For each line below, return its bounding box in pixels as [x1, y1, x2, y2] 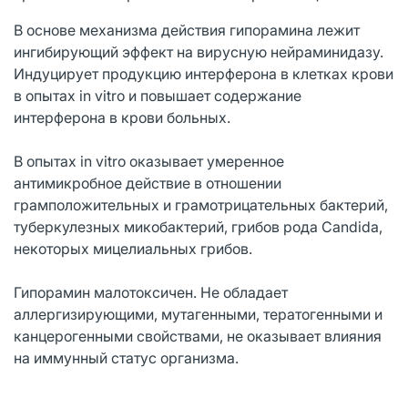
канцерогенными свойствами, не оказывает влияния [14, 326, 382, 345]
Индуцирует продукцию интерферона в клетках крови [14, 64, 393, 83]
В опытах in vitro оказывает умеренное [14, 151, 284, 170]
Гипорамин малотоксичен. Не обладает [14, 282, 288, 301]
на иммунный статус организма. [14, 348, 239, 367]
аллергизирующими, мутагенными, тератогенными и [14, 304, 382, 323]
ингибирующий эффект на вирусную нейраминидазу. [14, 42, 383, 61]
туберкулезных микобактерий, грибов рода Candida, [14, 217, 382, 236]
